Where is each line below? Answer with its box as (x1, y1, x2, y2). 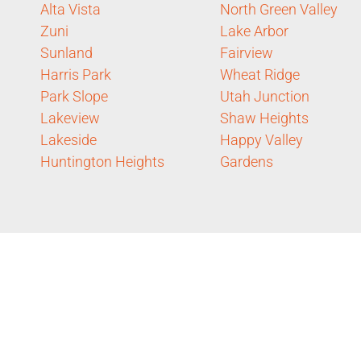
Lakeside (40, 131, 97, 148)
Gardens (220, 152, 273, 170)
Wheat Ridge (220, 65, 300, 83)
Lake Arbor (220, 22, 288, 39)
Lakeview (40, 109, 100, 127)
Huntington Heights (40, 152, 164, 170)
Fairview (220, 44, 273, 61)
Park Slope (40, 87, 108, 105)
